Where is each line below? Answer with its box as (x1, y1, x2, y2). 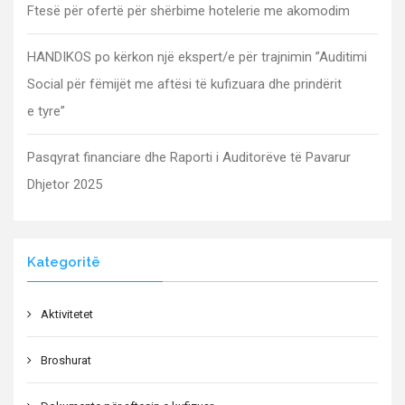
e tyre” (27, 102, 65, 119)
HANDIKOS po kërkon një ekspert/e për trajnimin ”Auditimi (27, 48, 367, 65)
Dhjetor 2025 (27, 175, 102, 193)
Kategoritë (27, 253, 100, 270)
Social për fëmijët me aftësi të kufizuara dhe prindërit (27, 75, 342, 92)
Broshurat (41, 353, 91, 367)
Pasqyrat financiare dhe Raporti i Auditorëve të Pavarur (27, 148, 351, 165)
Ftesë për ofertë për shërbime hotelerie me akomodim (27, 2, 350, 19)
